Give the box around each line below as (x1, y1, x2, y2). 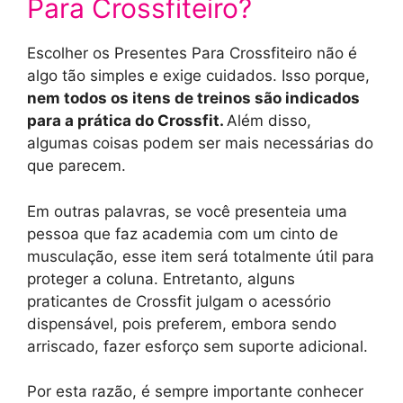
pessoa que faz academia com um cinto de (27, 224, 338, 243)
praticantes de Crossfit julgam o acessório (27, 291, 331, 310)
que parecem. (27, 157, 126, 175)
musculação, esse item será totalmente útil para (27, 246, 374, 265)
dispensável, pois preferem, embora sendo (27, 314, 336, 333)
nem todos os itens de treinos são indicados (27, 89, 360, 108)
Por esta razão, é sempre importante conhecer (27, 382, 363, 401)
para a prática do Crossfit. (27, 112, 227, 130)
